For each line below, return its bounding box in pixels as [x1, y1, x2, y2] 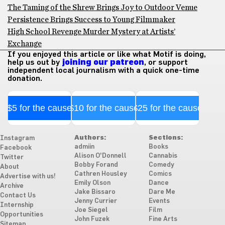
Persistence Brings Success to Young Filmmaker [8, 15, 175, 24]
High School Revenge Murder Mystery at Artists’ [8, 27, 175, 36]
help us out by [8, 58, 62, 66]
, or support [144, 58, 188, 66]
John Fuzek [74, 215, 109, 222]
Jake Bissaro [74, 188, 116, 195]
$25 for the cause [132, 102, 202, 113]
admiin [74, 143, 94, 150]
